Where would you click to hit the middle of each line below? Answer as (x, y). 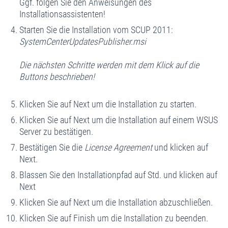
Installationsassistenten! (62, 14)
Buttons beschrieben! (57, 76)
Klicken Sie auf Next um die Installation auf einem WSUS (118, 120)
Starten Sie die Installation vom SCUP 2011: (96, 30)
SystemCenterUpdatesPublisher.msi (82, 41)
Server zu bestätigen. (56, 131)
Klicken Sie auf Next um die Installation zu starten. (108, 104)
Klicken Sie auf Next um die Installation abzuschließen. (116, 202)
